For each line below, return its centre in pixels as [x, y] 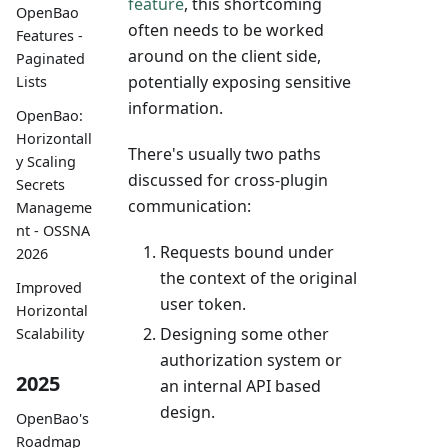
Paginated [50, 58]
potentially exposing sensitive [239, 81]
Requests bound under [247, 251]
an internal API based [240, 385]
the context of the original [258, 277]
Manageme [54, 207]
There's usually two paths [224, 153]
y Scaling [46, 161]
